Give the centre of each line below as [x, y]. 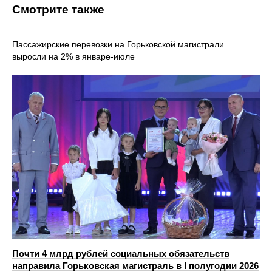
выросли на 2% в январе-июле [73, 56]
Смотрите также [58, 9]
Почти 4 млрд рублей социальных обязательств [121, 253]
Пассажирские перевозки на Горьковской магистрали [118, 44]
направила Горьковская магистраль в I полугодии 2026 [135, 265]
